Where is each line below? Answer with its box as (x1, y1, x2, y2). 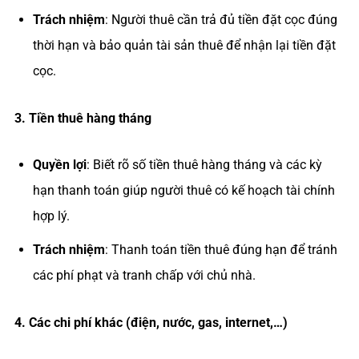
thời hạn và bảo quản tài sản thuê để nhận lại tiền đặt (32, 37, 336, 53)
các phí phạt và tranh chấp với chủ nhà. (32, 267, 256, 283)
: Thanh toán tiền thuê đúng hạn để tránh (104, 241, 337, 257)
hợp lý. (32, 208, 70, 224)
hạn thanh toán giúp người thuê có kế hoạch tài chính (32, 182, 335, 198)
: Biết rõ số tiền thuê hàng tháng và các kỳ (86, 156, 322, 172)
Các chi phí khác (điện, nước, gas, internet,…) (28, 314, 288, 330)
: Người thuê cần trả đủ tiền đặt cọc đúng (104, 11, 337, 27)
